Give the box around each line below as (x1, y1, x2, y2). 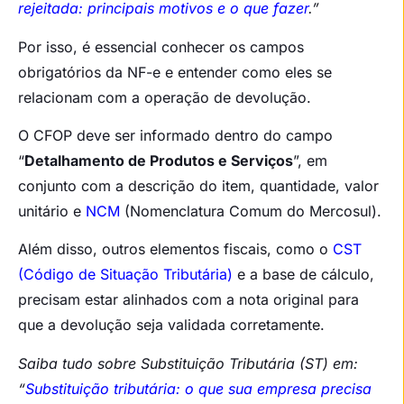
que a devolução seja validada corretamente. (18, 316, 325, 335)
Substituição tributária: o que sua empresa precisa (25, 379, 372, 398)
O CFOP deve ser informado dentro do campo (18, 126, 333, 145)
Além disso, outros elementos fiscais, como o (18, 240, 333, 259)
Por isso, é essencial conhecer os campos (18, 37, 304, 56)
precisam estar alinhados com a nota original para (18, 290, 359, 309)
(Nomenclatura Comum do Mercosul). (120, 202, 381, 221)
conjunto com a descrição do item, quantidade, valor (18, 177, 379, 196)
